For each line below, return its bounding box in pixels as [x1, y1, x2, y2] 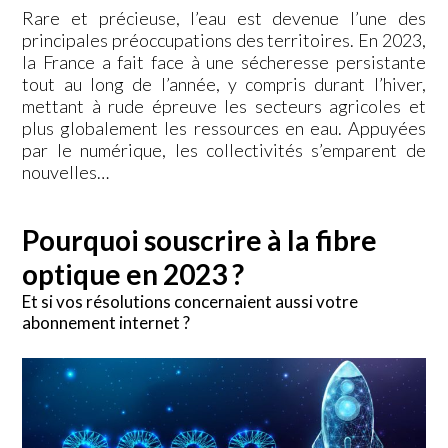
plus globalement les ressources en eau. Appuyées [22, 116, 426, 139]
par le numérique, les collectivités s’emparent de [22, 138, 426, 161]
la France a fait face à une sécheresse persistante [22, 50, 426, 73]
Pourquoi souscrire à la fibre [22, 222, 378, 257]
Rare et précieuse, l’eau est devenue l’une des [22, 6, 426, 29]
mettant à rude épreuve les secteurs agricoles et [22, 94, 426, 117]
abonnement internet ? [22, 311, 191, 333]
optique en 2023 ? [22, 256, 245, 291]
